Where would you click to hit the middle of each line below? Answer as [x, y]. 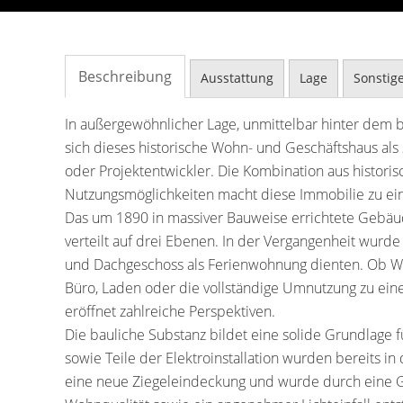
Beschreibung [125, 76]
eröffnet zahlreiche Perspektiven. [170, 311]
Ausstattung [237, 78]
